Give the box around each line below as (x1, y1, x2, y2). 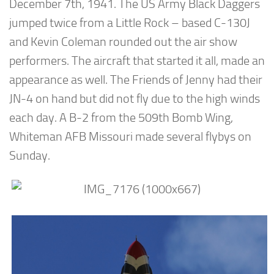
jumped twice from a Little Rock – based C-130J (9, 16, 250, 31)
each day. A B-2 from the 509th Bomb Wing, (9, 111, 233, 125)
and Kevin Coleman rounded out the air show (9, 35, 237, 50)
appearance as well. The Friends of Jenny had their (9, 73, 262, 87)
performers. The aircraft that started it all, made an (9, 54, 265, 68)
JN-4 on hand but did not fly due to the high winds (9, 92, 260, 106)
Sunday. (9, 149, 50, 163)
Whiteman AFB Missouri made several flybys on (9, 130, 251, 144)
